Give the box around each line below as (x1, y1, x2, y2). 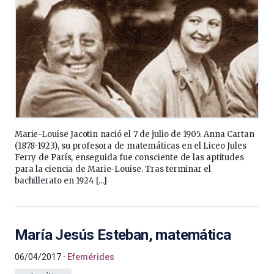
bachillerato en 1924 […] (15, 176, 107, 186)
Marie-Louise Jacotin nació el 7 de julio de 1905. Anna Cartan (15, 129, 254, 139)
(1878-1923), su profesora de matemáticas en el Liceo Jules (15, 141, 246, 151)
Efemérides (67, 252, 114, 262)
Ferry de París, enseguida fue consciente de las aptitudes (15, 152, 244, 163)
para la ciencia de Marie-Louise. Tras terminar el (15, 164, 212, 174)
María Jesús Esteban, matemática (15, 226, 231, 243)
